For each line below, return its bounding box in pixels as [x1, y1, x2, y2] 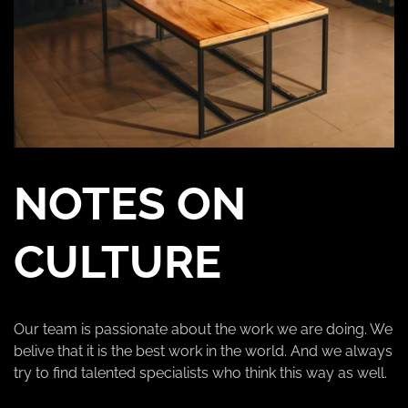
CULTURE [14, 234, 221, 289]
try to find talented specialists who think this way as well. [14, 363, 387, 382]
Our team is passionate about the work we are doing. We [14, 320, 393, 338]
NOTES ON [14, 176, 246, 230]
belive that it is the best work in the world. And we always [14, 342, 393, 360]
